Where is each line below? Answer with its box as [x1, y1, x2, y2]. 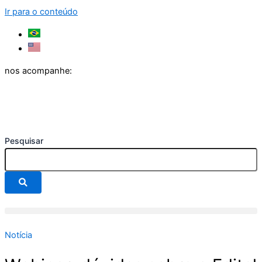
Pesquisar [5, 136, 43, 146]
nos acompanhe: [5, 65, 72, 77]
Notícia [5, 230, 32, 241]
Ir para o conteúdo [5, 6, 78, 17]
